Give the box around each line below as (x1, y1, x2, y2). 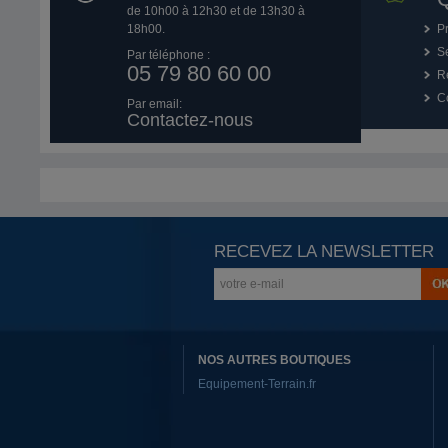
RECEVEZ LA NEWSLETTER (214, 242, 435, 261)
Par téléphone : (126, 48, 210, 62)
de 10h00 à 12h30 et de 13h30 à (126, 4, 305, 18)
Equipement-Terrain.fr (198, 377, 316, 391)
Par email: (126, 97, 182, 111)
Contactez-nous (126, 110, 253, 130)
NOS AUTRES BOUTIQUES (198, 353, 351, 367)
